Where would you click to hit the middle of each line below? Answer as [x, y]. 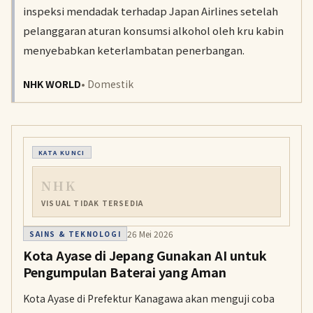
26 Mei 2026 [151, 233]
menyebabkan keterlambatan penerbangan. [134, 50]
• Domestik [107, 84]
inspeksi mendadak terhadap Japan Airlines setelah [151, 11]
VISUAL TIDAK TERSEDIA [93, 203]
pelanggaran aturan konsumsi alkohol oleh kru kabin [153, 30]
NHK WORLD [52, 84]
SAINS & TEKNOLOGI [75, 234]
